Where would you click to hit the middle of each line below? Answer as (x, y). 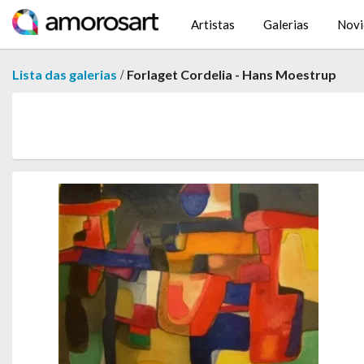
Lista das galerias (65, 74)
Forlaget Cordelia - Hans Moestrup (232, 74)
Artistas (213, 25)
